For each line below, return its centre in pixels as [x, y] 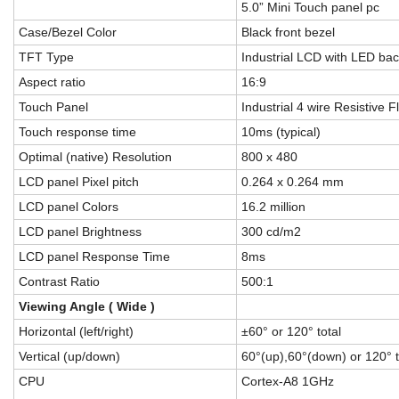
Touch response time [77, 132]
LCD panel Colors [69, 207]
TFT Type [46, 57]
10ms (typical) [281, 132]
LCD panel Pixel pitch [79, 182]
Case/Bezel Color [68, 32]
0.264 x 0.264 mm [293, 182]
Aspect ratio [52, 82]
